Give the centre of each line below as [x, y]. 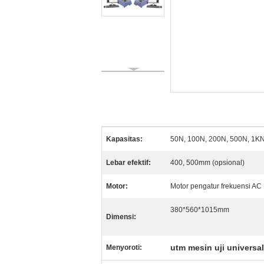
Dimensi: [121, 217]
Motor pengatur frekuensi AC [216, 186]
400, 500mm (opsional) [207, 163]
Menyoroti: [124, 247]
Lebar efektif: [128, 163]
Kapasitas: [124, 139]
